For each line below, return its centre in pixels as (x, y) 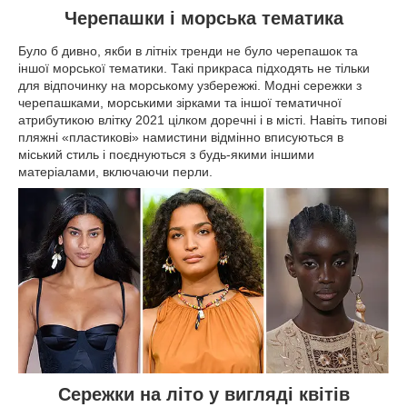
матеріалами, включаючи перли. (115, 171)
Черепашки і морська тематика (203, 18)
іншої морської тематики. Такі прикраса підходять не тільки (194, 68)
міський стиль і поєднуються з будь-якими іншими (166, 154)
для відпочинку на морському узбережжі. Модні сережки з (190, 85)
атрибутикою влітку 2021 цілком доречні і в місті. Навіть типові (203, 119)
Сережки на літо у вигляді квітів (203, 394)
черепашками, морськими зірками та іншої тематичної (180, 102)
